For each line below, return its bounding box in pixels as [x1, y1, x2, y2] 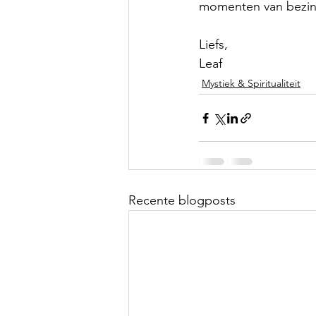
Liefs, [199, 37, 228, 53]
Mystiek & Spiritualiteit [202, 77, 300, 90]
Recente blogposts [128, 193, 236, 209]
